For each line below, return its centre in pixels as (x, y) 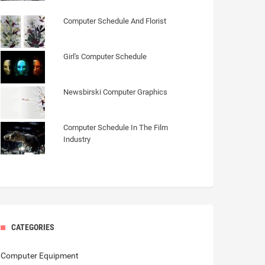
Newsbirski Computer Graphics (115, 92)
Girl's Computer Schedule (105, 56)
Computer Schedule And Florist (115, 21)
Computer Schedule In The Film (116, 127)
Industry (77, 139)
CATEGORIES (33, 227)
